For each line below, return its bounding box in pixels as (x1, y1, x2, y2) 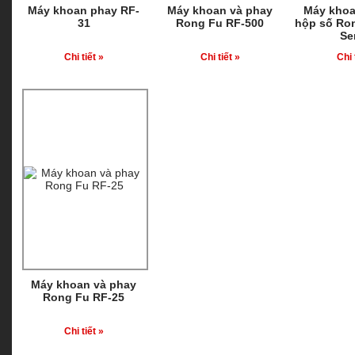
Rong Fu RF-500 (176, 17, 264, 29)
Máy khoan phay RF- (28, 4, 139, 17)
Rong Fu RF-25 (43, 291, 124, 303)
